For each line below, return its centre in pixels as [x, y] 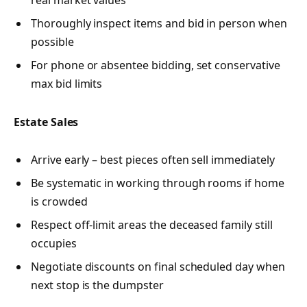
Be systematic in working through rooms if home [158, 183]
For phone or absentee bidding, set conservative [156, 65]
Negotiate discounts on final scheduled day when [158, 266]
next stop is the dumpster [97, 285]
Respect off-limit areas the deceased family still [152, 224]
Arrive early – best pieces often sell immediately [153, 159]
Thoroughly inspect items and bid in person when [159, 24]
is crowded [59, 201]
